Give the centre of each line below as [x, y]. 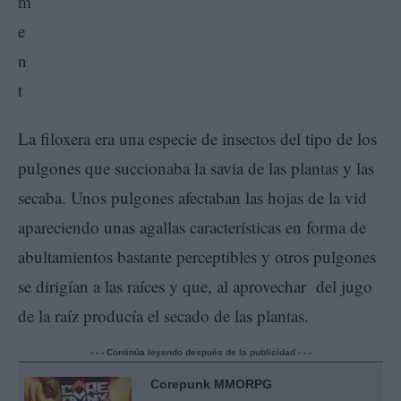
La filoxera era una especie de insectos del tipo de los [197, 138]
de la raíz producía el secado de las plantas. [163, 315]
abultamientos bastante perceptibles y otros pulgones [197, 256]
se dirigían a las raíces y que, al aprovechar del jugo [195, 286]
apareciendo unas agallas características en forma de [192, 226]
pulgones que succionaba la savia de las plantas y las [196, 167]
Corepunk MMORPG [211, 384]
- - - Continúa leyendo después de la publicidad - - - [200, 352]
